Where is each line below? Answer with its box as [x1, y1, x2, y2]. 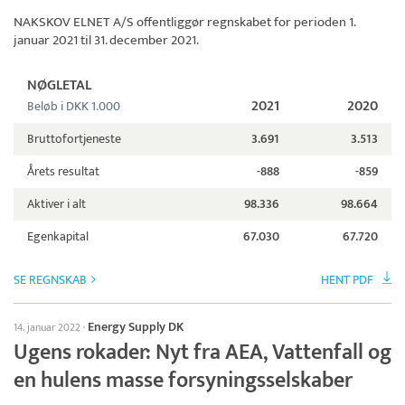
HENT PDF [321, 269, 373, 291]
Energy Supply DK [88, 316, 184, 338]
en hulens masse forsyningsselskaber [14, 363, 353, 400]
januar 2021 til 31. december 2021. [14, 29, 199, 52]
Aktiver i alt [27, 193, 86, 215]
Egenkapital [27, 226, 89, 248]
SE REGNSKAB [14, 269, 87, 291]
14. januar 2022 [14, 318, 80, 337]
